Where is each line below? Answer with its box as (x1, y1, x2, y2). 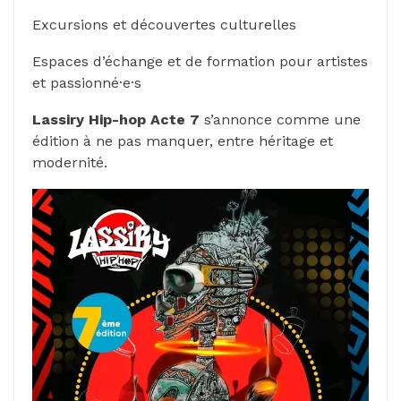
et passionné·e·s (32, 74, 141, 92)
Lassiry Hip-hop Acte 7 (32, 111, 200, 129)
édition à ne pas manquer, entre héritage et (32, 132, 333, 150)
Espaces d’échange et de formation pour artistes (32, 53, 368, 71)
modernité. (32, 154, 107, 172)
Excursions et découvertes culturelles (32, 16, 296, 34)
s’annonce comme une (200, 111, 361, 129)
